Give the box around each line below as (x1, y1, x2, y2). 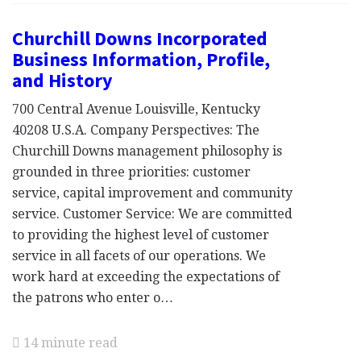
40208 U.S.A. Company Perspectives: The (12, 122, 259, 138)
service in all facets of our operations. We (12, 248, 266, 263)
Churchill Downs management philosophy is (12, 143, 282, 159)
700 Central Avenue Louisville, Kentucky (12, 102, 260, 117)
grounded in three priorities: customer (12, 164, 251, 180)
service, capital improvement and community (12, 185, 293, 201)
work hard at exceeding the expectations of (12, 269, 280, 284)
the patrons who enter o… (12, 290, 173, 305)
